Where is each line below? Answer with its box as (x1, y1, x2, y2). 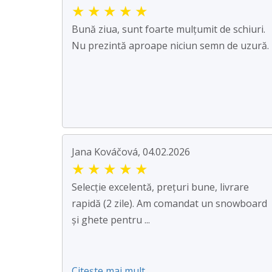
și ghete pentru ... (72, 212, 150, 226)
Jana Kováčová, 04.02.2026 (72, 144, 190, 158)
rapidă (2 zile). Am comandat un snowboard (72, 196, 267, 210)
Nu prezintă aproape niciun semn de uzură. (72, 38, 269, 52)
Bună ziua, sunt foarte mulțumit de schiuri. (72, 22, 265, 36)
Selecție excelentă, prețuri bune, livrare (72, 180, 249, 194)
